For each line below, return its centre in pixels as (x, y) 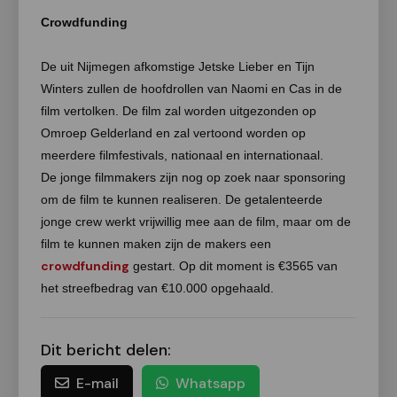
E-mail (97, 383)
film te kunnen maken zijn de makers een (156, 244)
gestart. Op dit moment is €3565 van (234, 266)
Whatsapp (210, 383)
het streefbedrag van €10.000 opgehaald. (159, 288)
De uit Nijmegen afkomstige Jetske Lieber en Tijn (178, 66)
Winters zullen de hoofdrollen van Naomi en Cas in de (191, 89)
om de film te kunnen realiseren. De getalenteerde (182, 199)
